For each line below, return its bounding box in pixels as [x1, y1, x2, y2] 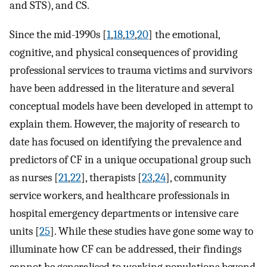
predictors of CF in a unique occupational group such [10, 153, 252, 166]
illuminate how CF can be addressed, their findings [10, 242, 241, 256]
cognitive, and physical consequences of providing [10, 45, 238, 59]
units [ [10, 224, 39, 238]
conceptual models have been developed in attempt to [10, 99, 253, 113]
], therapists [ [81, 170, 142, 184]
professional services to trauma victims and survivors [10, 63, 252, 77]
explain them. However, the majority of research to [10, 117, 240, 131]
